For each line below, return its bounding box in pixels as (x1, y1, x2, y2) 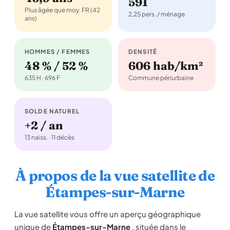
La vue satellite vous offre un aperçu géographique (14, 209, 201, 219)
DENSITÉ (128, 48, 158, 55)
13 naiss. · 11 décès (25, 133, 74, 141)
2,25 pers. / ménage (128, 10, 185, 18)
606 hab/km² (128, 59, 203, 73)
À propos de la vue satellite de (15, 167, 215, 184)
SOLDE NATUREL (25, 107, 80, 115)
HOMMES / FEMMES (25, 48, 90, 55)
